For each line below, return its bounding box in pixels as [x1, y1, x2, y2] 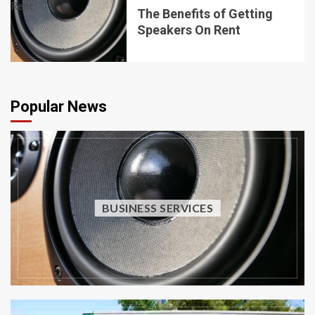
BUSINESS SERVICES [101, 200, 214, 214]
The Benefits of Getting [136, 6, 273, 21]
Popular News [11, 97, 107, 115]
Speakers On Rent [136, 22, 240, 37]
